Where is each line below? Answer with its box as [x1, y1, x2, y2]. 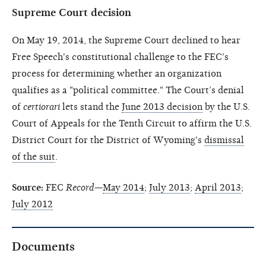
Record [66, 182, 94, 193]
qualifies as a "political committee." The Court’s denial [12, 84, 244, 96]
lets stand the [60, 101, 122, 112]
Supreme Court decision [12, 6, 131, 19]
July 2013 [149, 182, 190, 193]
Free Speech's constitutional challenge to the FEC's [12, 51, 229, 62]
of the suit [12, 151, 55, 162]
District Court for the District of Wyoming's [12, 134, 204, 145]
